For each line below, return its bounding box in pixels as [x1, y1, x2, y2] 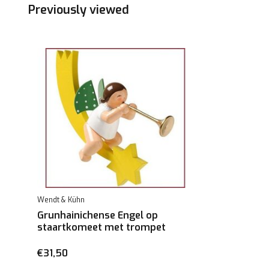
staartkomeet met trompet [37, 220, 166, 234]
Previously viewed [28, 2, 129, 18]
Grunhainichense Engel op [37, 208, 158, 222]
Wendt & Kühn [37, 195, 85, 205]
